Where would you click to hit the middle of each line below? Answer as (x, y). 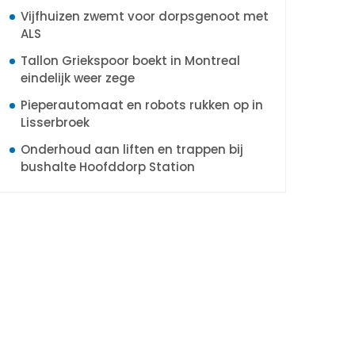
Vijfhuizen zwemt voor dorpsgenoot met (145, 16)
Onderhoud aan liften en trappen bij (132, 149)
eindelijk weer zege (78, 78)
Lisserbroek (55, 122)
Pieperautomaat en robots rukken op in (142, 105)
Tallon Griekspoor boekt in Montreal (130, 61)
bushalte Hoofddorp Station (108, 167)
